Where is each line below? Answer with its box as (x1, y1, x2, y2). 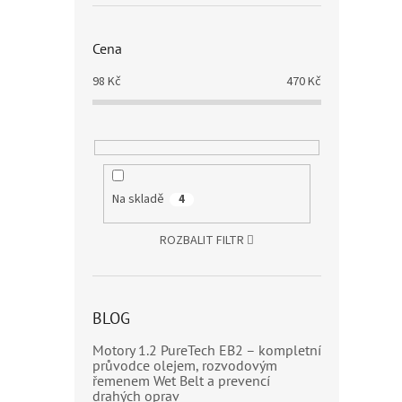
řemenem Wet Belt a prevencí (92, 371, 270, 389)
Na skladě (111, 190, 164, 209)
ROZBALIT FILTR (159, 231, 244, 249)
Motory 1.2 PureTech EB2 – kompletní (92, 340, 321, 359)
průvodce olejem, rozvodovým (92, 355, 277, 374)
